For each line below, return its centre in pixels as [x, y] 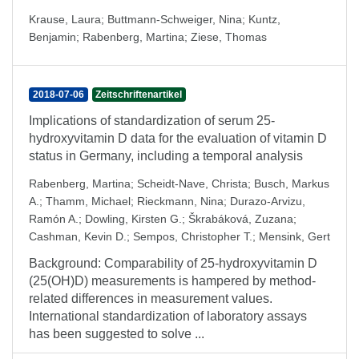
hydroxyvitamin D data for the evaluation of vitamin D [178, 138]
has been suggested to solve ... [117, 334]
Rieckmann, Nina [180, 201]
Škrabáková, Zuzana [241, 219]
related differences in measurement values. [151, 298]
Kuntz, [264, 19]
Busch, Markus [292, 184]
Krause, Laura [65, 19]
